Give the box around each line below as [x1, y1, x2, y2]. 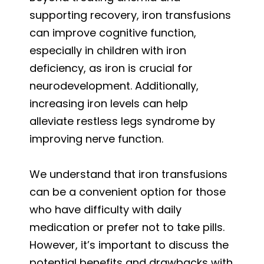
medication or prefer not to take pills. [29, 219, 225, 235]
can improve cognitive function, [29, 25, 196, 40]
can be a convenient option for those [29, 184, 226, 199]
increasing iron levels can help [29, 95, 188, 111]
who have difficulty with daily [29, 202, 181, 217]
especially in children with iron [29, 42, 186, 58]
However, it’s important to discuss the [29, 237, 229, 252]
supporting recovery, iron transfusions [29, 7, 231, 22]
